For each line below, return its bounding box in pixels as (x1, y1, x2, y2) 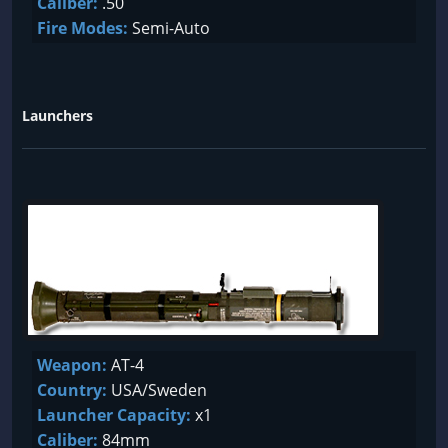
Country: (37, 379, 107, 401)
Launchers (22, 106, 93, 125)
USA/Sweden (107, 379, 207, 401)
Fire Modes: (37, 17, 128, 39)
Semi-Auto (128, 17, 210, 39)
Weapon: (37, 354, 107, 376)
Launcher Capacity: (37, 404, 191, 426)
